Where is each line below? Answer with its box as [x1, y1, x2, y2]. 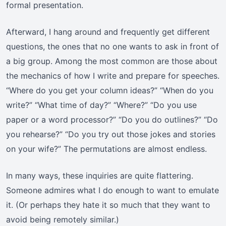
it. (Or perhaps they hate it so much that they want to [6, 200, 210, 210]
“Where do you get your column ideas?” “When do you [6, 85, 213, 96]
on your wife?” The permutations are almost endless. [6, 144, 207, 154]
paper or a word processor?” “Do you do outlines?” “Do [6, 115, 218, 125]
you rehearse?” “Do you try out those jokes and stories [6, 129, 215, 140]
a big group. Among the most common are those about [6, 56, 217, 67]
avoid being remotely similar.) [6, 214, 119, 225]
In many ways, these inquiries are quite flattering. [6, 171, 193, 181]
